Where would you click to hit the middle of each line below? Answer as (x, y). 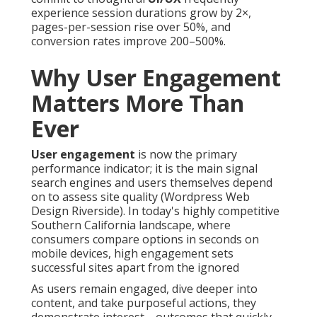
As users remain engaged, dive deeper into (144, 289)
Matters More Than (138, 103)
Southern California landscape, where (131, 225)
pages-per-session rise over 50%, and (131, 27)
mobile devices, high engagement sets (132, 254)
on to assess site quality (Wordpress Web (140, 197)
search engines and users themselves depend (152, 183)
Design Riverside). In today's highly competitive (155, 211)
